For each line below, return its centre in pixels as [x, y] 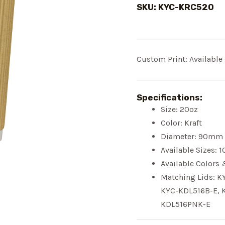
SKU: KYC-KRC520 [175, 7]
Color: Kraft [181, 123]
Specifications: [170, 97]
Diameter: [180, 136]
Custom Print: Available [180, 59]
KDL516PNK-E [186, 204]
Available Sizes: [190, 150]
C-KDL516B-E [194, 190]
